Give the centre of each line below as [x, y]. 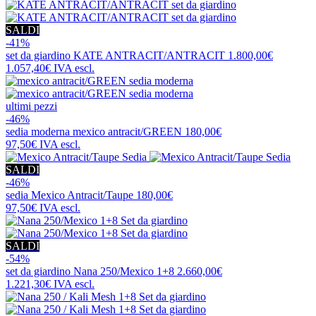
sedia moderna [39, 131]
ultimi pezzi [31, 106]
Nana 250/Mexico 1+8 [124, 271]
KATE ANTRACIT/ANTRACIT [149, 55]
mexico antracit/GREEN [127, 131]
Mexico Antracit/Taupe [82, 195]
